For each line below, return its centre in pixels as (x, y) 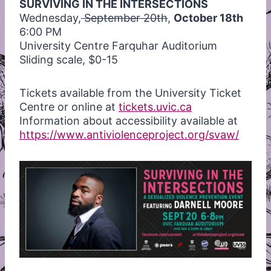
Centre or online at (69, 106)
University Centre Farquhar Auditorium (118, 45)
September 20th (124, 18)
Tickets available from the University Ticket (130, 93)
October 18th (208, 18)
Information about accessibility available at (129, 120)
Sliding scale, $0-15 (69, 59)
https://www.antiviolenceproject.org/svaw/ (129, 134)
